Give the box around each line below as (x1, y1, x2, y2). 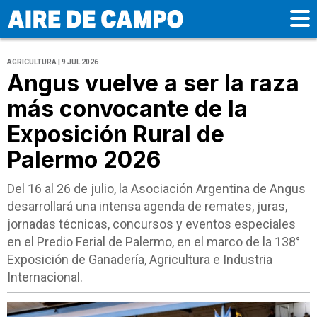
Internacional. (7, 270, 83, 285)
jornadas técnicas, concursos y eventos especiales (7, 217, 296, 232)
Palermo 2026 (7, 146, 161, 174)
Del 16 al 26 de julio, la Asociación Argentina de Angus (7, 181, 306, 197)
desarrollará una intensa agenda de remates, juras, (7, 199, 287, 214)
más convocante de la (7, 95, 248, 123)
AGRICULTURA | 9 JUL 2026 (7, 58, 98, 67)
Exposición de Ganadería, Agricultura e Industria (7, 252, 272, 267)
